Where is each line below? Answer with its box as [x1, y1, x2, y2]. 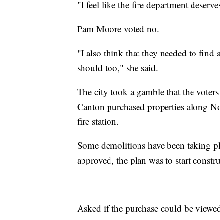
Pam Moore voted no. [77, 22, 159, 35]
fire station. [77, 114, 119, 127]
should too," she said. [77, 61, 158, 74]
